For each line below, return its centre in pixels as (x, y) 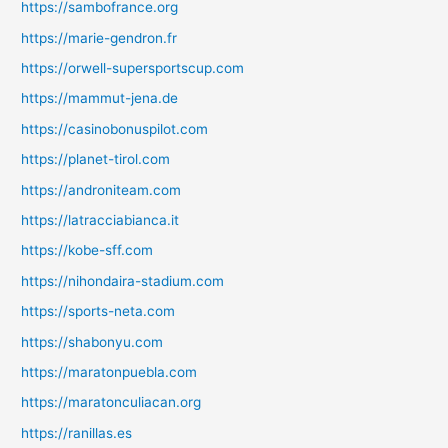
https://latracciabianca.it (100, 219)
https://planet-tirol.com (96, 159)
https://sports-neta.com (98, 311)
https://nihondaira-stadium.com (123, 280)
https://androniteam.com (101, 189)
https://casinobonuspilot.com (115, 128)
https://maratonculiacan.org (111, 402)
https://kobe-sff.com (87, 250)
